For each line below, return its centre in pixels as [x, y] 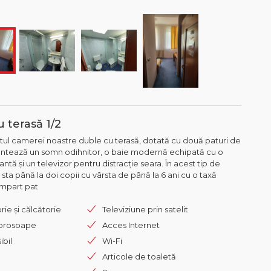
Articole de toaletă [139, 257]
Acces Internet [131, 225]
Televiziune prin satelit [145, 210]
